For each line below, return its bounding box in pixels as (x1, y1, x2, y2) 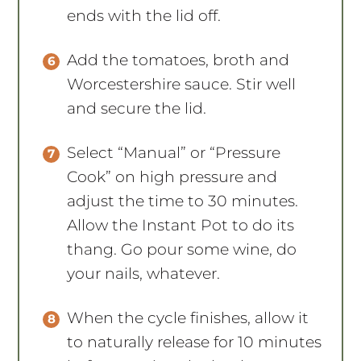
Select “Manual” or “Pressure (67, 143, 281, 162)
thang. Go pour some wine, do (67, 239, 297, 259)
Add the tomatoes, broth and (67, 50, 290, 69)
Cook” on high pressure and (67, 167, 278, 186)
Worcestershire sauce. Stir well (67, 74, 297, 93)
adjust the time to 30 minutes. (67, 191, 299, 210)
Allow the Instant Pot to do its (67, 215, 295, 234)
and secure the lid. (67, 98, 207, 118)
